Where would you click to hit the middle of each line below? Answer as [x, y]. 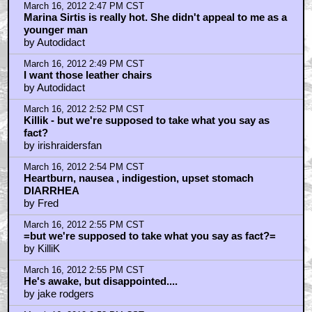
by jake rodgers [58, 294]
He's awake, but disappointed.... [100, 281]
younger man [55, 30]
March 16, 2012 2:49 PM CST [84, 64]
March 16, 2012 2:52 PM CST [84, 110]
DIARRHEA [51, 191]
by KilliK [41, 249]
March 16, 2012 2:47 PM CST [84, 7]
